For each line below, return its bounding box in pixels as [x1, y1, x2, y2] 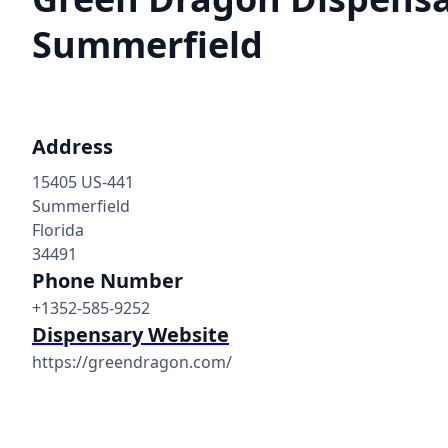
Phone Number [32, 266, 183, 294]
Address [32, 132, 113, 160]
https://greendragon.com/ [32, 350, 232, 373]
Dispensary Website [32, 320, 229, 348]
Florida [32, 218, 84, 241]
